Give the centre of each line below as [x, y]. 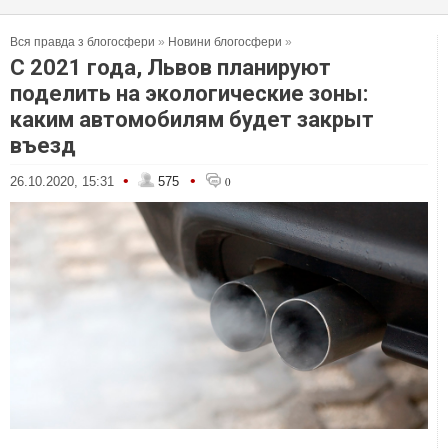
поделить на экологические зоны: [189, 93]
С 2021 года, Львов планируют [170, 67]
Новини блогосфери [225, 42]
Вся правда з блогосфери [82, 42]
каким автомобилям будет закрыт [192, 119]
